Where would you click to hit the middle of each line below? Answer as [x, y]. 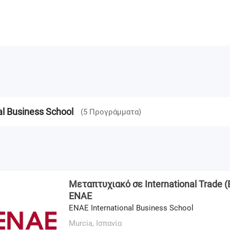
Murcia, [82, 223]
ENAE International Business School [131, 208]
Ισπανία [109, 223]
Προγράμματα [114, 112]
